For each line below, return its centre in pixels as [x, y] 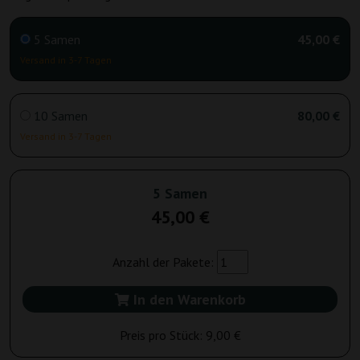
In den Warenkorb [187, 300]
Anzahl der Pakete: [164, 262]
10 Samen [61, 116]
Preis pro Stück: [162, 335]
